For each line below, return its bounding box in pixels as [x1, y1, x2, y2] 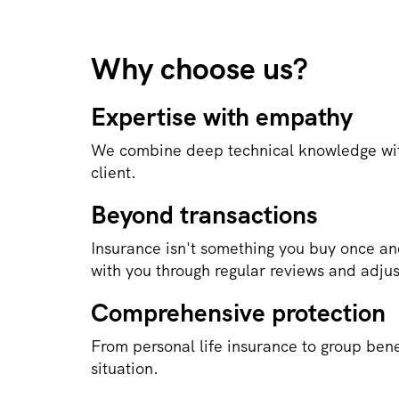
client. [91, 162, 136, 183]
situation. [91, 358, 159, 379]
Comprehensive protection [91, 297, 386, 329]
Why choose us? [91, 49, 308, 88]
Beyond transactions [91, 199, 318, 231]
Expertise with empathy [91, 101, 353, 133]
